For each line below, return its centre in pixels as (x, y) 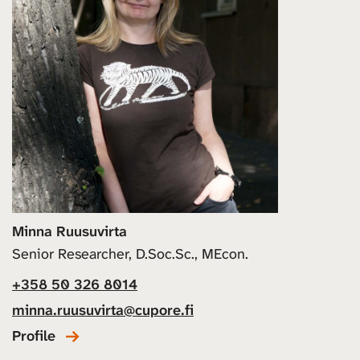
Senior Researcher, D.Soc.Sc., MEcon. (130, 254)
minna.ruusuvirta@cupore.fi (103, 311)
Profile (34, 336)
